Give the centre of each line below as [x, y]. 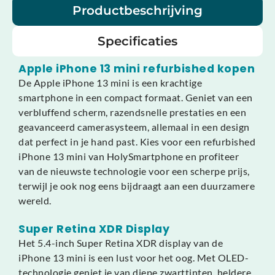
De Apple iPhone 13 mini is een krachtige [110, 83]
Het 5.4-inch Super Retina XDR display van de [121, 243]
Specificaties [137, 41]
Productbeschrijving [137, 11]
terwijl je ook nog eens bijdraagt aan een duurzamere [137, 186]
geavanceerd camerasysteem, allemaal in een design [134, 127]
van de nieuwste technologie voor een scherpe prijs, [134, 171]
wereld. [35, 201]
